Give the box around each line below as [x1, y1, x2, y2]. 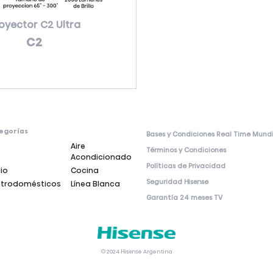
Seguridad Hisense [146, 177, 208, 186]
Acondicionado [71, 152, 132, 162]
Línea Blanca [71, 179, 120, 189]
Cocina [71, 165, 99, 175]
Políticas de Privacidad [146, 161, 225, 171]
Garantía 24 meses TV [146, 193, 222, 202]
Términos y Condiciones [146, 146, 226, 155]
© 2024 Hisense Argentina [101, 247, 172, 256]
